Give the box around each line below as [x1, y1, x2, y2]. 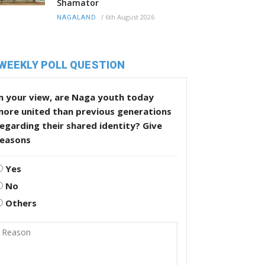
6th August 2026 [105, 12, 154, 22]
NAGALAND [57, 14, 96, 22]
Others [3, 197, 37, 209]
